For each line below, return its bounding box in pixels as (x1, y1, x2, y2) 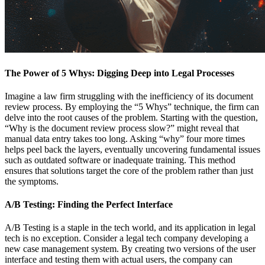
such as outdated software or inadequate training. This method (5, 154, 235, 165)
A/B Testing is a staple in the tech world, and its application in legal (5, 222, 256, 233)
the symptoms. (5, 176, 59, 186)
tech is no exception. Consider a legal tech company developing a (5, 233, 248, 244)
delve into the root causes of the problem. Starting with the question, (5, 112, 258, 122)
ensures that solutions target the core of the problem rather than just (5, 165, 253, 176)
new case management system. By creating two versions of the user (5, 244, 256, 254)
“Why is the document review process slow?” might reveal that (5, 122, 239, 133)
